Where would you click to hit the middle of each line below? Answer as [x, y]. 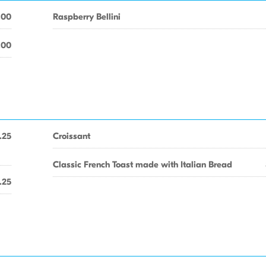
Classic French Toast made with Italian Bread [142, 164]
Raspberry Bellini [87, 17]
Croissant [72, 136]
